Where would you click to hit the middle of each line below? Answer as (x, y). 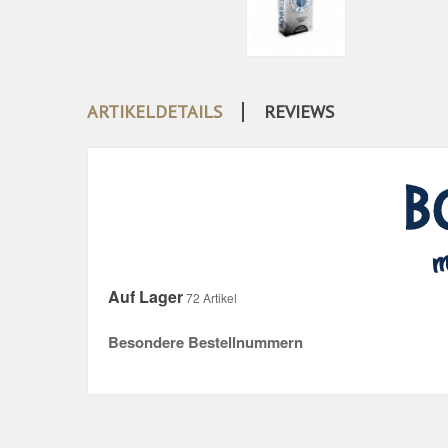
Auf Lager (145, 297)
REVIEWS (299, 112)
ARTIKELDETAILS (154, 112)
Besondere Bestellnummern (205, 342)
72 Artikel (211, 298)
